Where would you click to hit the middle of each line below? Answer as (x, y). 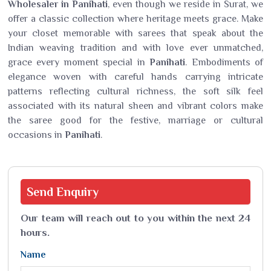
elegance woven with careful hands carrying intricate (135, 77)
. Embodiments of (224, 62)
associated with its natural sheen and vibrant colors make (135, 106)
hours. (35, 233)
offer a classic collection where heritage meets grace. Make (135, 19)
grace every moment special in (79, 62)
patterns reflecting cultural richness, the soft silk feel (135, 91)
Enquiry (77, 192)
